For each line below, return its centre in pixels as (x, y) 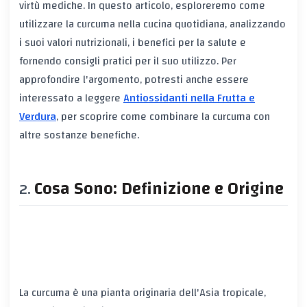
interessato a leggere (71, 98)
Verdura (38, 117)
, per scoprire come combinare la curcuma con (163, 117)
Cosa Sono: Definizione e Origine (159, 189)
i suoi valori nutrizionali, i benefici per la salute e (133, 43)
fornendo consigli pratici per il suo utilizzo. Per (128, 61)
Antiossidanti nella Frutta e (189, 98)
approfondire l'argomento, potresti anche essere (134, 80)
